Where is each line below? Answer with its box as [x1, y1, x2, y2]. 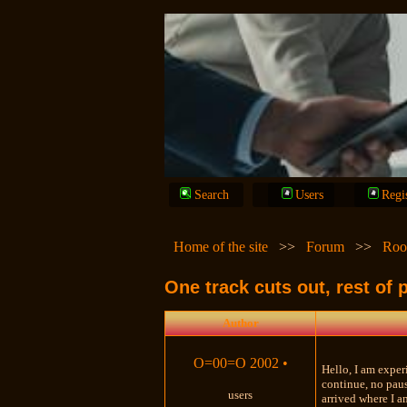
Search [191, 188, 233, 202]
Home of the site [174, 239, 269, 254]
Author [222, 315, 259, 330]
